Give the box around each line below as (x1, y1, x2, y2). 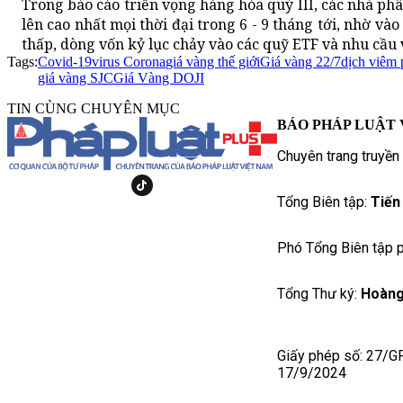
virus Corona (92, 54, 166, 70)
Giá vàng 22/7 (260, 54, 341, 70)
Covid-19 (38, 54, 92, 70)
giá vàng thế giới (166, 54, 260, 70)
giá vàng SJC (38, 70, 113, 86)
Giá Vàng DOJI (113, 70, 204, 86)
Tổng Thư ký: (277, 285, 361, 303)
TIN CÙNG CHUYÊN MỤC (7, 101, 180, 117)
